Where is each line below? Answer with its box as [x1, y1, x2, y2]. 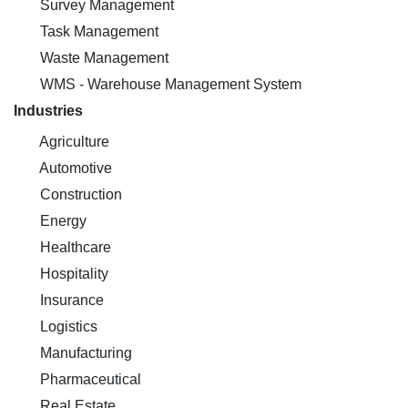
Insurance [36, 292, 104, 308]
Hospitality [36, 266, 108, 281]
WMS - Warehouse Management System [36, 76, 301, 92]
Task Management [36, 24, 158, 39]
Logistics [36, 319, 97, 334]
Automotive [36, 160, 112, 176]
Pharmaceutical [36, 372, 141, 387]
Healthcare [36, 240, 111, 255]
